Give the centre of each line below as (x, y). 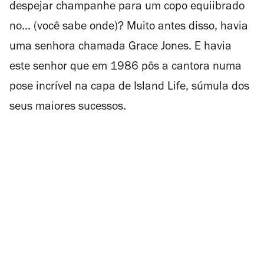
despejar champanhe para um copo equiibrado (127, 7)
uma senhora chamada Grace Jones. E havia (121, 47)
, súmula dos (217, 88)
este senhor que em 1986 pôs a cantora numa (126, 67)
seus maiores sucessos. (68, 108)
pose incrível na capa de (72, 88)
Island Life (160, 88)
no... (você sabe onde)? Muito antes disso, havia (129, 27)
